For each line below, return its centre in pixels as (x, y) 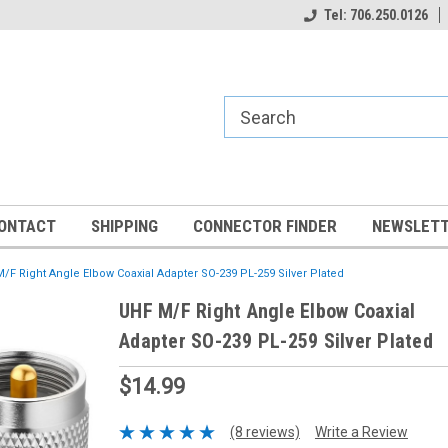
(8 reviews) (264, 431)
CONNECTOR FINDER (265, 226)
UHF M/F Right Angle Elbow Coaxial (267, 311)
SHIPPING (124, 226)
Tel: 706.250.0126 (376, 15)
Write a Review (361, 431)
